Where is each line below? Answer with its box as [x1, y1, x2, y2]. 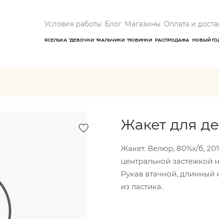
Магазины [125, 20, 161, 28]
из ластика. [120, 182, 163, 191]
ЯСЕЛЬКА [44, 37, 67, 43]
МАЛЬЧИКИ [97, 37, 125, 43]
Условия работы [44, 20, 102, 28]
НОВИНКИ [128, 37, 152, 43]
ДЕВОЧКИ [70, 37, 94, 43]
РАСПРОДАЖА [155, 37, 189, 43]
